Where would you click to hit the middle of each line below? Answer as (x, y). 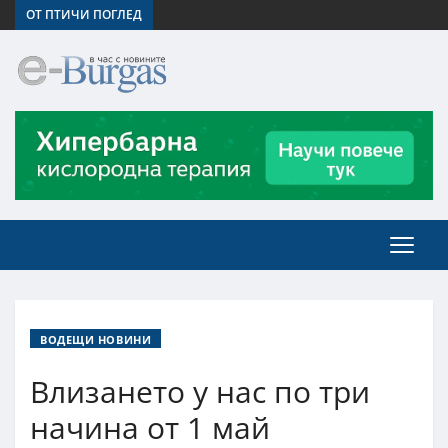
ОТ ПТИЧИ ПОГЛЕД (84, 14)
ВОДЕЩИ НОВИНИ (96, 339)
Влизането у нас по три (200, 391)
